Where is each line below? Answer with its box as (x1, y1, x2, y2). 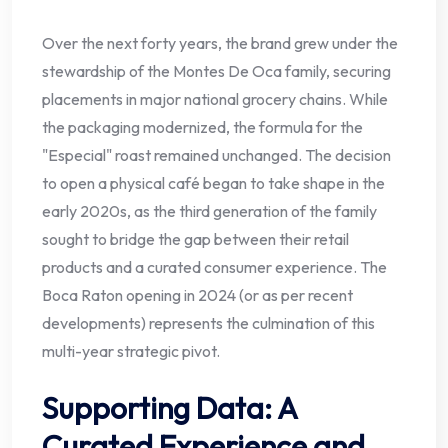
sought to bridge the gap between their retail (42, 229, 349, 250)
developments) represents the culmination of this (42, 313, 375, 334)
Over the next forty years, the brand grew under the (42, 33, 398, 54)
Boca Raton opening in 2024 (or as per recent (42, 285, 353, 306)
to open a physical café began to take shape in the (42, 173, 385, 194)
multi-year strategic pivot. (42, 341, 220, 362)
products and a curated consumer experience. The (42, 257, 387, 278)
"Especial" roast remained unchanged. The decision (42, 145, 391, 166)
